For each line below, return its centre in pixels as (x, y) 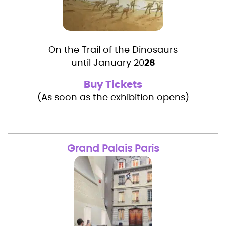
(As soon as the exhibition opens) (113, 98)
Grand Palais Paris (113, 149)
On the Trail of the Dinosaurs (113, 50)
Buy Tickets (113, 84)
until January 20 (107, 63)
